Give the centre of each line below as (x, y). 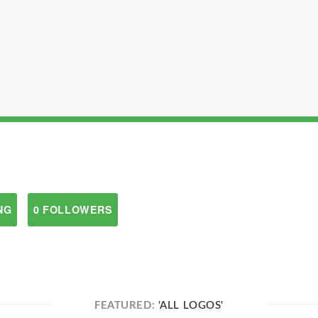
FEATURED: (126, 306)
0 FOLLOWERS (73, 209)
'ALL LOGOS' (191, 306)
